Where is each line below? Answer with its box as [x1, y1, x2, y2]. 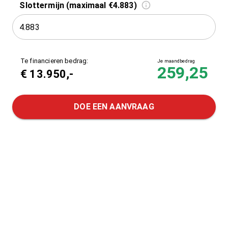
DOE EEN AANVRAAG [74, 102, 154, 112]
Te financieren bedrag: [20, 57, 89, 65]
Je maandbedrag [157, 58, 195, 64]
